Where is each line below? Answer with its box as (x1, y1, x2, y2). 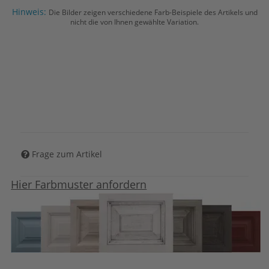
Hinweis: (11, 5, 49, 17)
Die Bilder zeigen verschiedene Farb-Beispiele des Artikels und (48, 7, 258, 17)
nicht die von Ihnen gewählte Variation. (70, 16, 199, 27)
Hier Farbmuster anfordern (11, 177, 147, 192)
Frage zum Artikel (32, 148, 103, 160)
